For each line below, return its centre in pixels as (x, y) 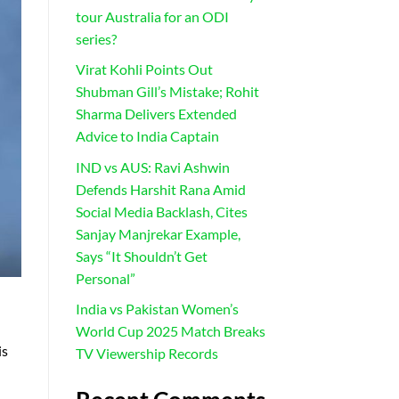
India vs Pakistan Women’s (157, 309)
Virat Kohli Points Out (144, 69)
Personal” (105, 278)
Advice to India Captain (147, 136)
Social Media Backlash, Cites (161, 211)
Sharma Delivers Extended (156, 114)
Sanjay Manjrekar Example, (158, 233)
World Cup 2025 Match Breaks (170, 331)
